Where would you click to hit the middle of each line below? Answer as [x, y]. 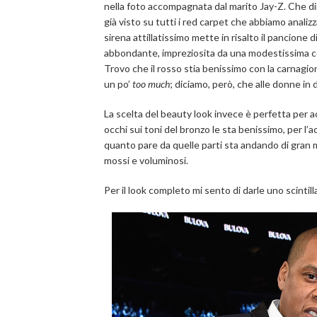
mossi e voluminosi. [146, 160]
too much [151, 84]
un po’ [118, 84]
